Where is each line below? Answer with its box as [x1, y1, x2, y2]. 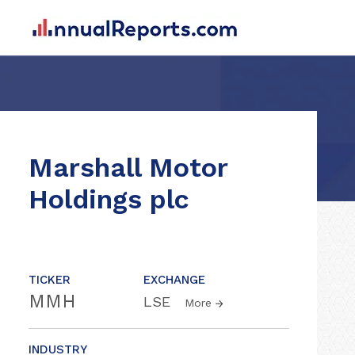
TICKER [29, 273, 71, 287]
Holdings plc [29, 183, 189, 215]
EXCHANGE [143, 273, 205, 287]
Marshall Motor [29, 151, 227, 183]
